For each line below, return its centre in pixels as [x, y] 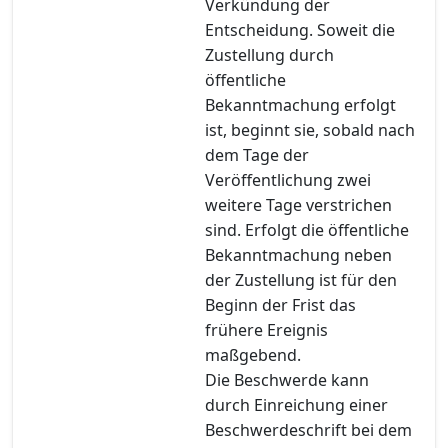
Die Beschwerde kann [287, 379]
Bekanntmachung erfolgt [300, 104]
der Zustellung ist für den [301, 279]
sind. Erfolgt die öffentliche [307, 229]
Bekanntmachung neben [298, 254]
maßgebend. [253, 354]
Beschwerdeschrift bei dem [308, 429]
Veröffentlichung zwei [288, 179]
